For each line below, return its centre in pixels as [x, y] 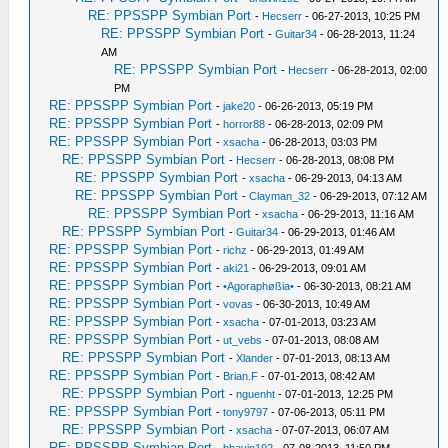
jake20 [239, 106]
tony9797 [246, 412]
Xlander [255, 358]
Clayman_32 [280, 196]
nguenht [256, 394]
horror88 [244, 124]
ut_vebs [243, 340]
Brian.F [241, 376]
